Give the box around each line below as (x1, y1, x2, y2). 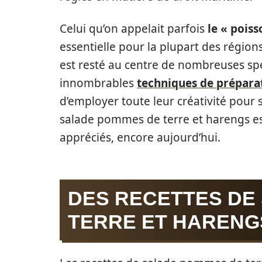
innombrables (60, 75, 137, 91)
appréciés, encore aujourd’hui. (60, 130, 220, 146)
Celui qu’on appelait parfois (60, 21, 205, 37)
